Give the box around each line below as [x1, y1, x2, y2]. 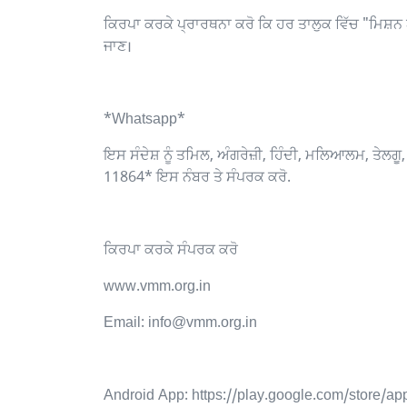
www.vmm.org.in [104, 278, 214, 296]
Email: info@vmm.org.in [104, 314, 257, 333]
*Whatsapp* [104, 111, 185, 129]
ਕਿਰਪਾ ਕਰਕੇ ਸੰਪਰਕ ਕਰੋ [104, 242, 242, 260]
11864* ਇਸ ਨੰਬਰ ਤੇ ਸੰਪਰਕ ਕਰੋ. [104, 169, 291, 187]
